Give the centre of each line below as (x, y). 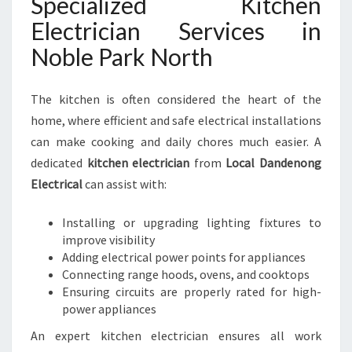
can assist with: (125, 184)
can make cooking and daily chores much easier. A (176, 141)
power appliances (109, 309)
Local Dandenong (274, 163)
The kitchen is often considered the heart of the (176, 99)
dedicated (59, 163)
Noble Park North (122, 57)
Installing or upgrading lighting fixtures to (192, 222)
